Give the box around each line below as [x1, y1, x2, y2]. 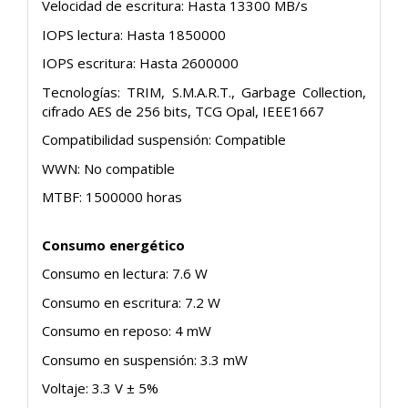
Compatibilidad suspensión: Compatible [42, 130, 286, 149]
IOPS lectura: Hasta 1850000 [42, 25, 226, 44]
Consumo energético [42, 235, 185, 254]
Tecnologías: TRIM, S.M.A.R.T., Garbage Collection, [42, 82, 366, 101]
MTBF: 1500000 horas [42, 188, 182, 207]
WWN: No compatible [42, 158, 175, 178]
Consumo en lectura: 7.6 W [42, 264, 208, 283]
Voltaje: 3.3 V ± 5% [42, 379, 158, 398]
